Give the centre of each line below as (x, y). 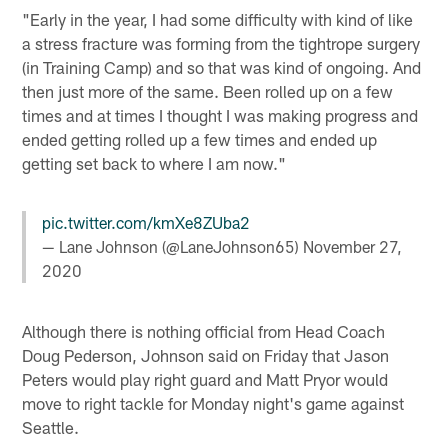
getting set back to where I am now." (154, 162)
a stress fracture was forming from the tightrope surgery (221, 42)
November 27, (353, 246)
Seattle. (51, 427)
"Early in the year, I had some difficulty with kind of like (218, 18)
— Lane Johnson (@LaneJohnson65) (173, 246)
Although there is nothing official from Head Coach (204, 331)
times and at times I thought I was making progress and (220, 114)
